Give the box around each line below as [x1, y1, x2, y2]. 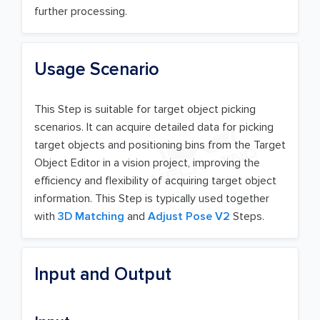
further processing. [34, 4, 127, 19]
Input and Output [34, 264, 171, 286]
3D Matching [58, 209, 124, 224]
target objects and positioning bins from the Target [34, 138, 286, 153]
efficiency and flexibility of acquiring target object [34, 174, 276, 189]
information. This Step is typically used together [34, 191, 269, 206]
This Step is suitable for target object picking [34, 102, 256, 117]
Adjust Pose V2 [148, 209, 230, 224]
